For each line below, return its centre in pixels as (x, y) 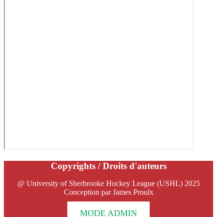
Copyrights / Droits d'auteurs (108, 166)
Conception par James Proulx (108, 192)
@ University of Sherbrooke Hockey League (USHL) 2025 (108, 183)
